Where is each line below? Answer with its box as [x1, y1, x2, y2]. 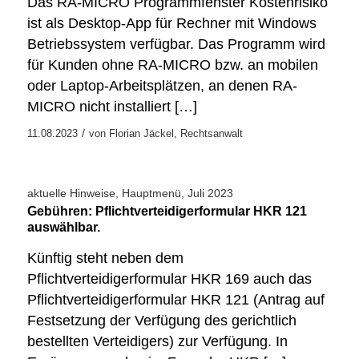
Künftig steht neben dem [26, 250, 184, 267]
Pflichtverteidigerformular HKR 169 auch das [26, 271, 312, 288]
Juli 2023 [187, 186, 233, 200]
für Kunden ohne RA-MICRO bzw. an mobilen [26, 56, 318, 73]
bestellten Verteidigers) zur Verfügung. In [26, 333, 288, 350]
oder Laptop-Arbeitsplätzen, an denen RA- [26, 77, 297, 94]
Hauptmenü [121, 186, 181, 200]
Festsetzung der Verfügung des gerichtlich [26, 313, 296, 329]
